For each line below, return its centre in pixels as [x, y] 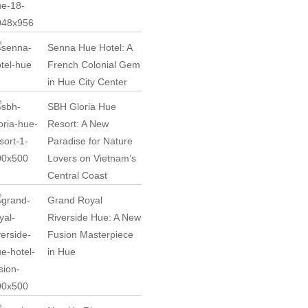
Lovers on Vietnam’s [92, 158]
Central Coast [78, 175]
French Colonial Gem [94, 65]
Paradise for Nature [90, 141]
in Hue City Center [88, 82]
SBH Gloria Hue [82, 107]
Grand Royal [75, 200]
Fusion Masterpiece [91, 234]
